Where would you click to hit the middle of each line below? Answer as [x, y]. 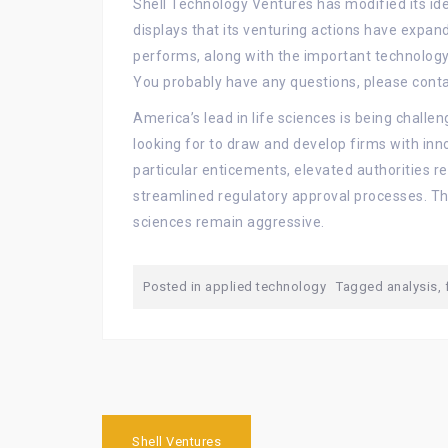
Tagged [361, 286]
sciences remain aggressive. [229, 222]
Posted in [174, 286]
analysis [412, 286]
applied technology [265, 286]
